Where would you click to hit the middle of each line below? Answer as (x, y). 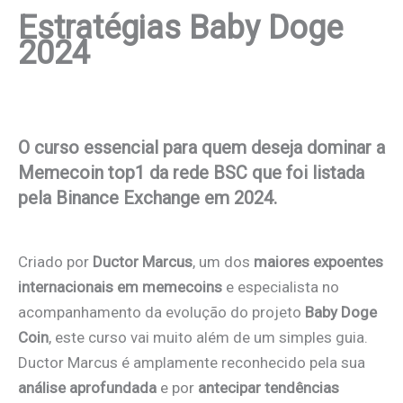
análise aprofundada (87, 388)
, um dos (223, 262)
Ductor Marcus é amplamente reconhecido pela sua (192, 363)
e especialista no (281, 287)
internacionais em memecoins (120, 287)
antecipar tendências (269, 388)
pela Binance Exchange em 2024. (148, 198)
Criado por (55, 262)
